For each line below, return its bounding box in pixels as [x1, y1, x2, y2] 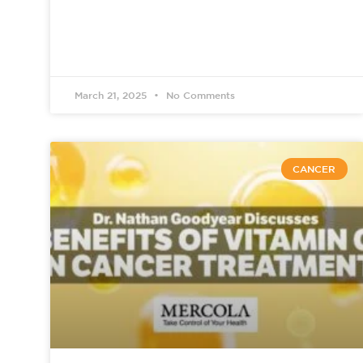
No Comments [163, 89, 235, 101]
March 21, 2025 [75, 89, 150, 101]
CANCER [293, 163, 336, 175]
